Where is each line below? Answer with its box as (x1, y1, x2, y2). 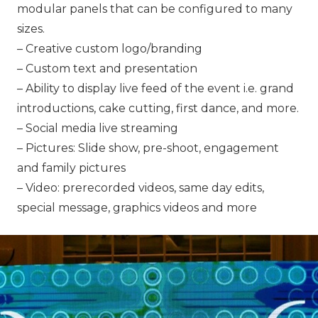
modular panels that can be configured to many (17, 2, 292, 16)
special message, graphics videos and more (17, 201, 257, 214)
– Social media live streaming (17, 121, 178, 135)
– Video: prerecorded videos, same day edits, (17, 181, 264, 194)
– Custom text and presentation (17, 62, 197, 75)
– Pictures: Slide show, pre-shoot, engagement (17, 141, 279, 155)
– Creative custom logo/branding (17, 42, 202, 55)
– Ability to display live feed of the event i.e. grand (17, 82, 294, 95)
